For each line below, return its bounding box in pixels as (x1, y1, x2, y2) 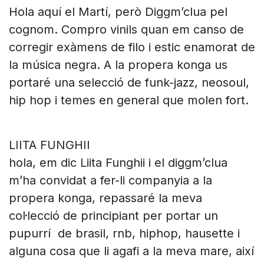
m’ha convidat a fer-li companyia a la (9, 173, 212, 187)
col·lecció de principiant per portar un (9, 208, 218, 223)
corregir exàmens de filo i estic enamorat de (9, 39, 255, 54)
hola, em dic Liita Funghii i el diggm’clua (9, 155, 227, 170)
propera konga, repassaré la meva (9, 190, 202, 205)
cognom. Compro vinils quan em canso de (9, 22, 244, 37)
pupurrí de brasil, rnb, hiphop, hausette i (9, 226, 240, 240)
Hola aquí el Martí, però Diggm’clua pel (9, 4, 227, 19)
